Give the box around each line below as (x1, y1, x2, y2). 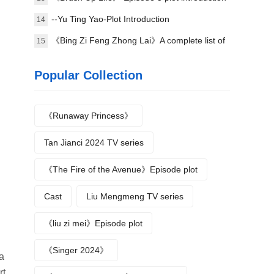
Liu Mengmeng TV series (86, 191, 183, 201)
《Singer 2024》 (44, 245, 108, 255)
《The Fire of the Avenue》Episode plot (44, 165, 198, 174)
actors (51, 57, 75, 67)
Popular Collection (34, 68, 143, 82)
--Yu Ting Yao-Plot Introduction (51, 14, 169, 24)
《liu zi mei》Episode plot (44, 218, 143, 228)
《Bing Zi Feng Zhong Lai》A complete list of (51, 35, 225, 45)
